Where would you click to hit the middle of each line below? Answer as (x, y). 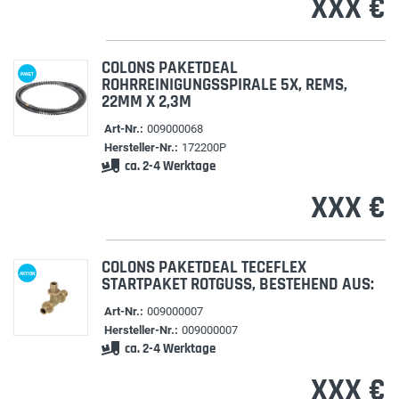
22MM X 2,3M (146, 102)
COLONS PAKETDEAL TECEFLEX (204, 268)
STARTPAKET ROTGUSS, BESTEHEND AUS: (237, 285)
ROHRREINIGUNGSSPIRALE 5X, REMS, (224, 85)
